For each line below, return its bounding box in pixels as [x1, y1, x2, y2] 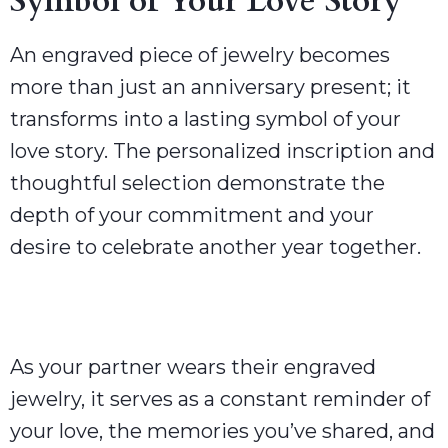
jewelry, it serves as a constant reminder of [10, 386, 430, 411]
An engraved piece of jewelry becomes [10, 42, 390, 67]
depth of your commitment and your [10, 202, 374, 227]
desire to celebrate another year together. [10, 234, 421, 259]
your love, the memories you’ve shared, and [10, 418, 435, 443]
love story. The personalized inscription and [10, 138, 435, 163]
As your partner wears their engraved [10, 354, 376, 379]
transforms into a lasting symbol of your [10, 106, 401, 131]
